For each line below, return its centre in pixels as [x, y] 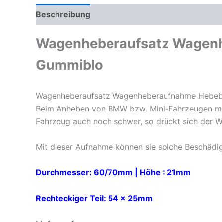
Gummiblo [69, 65]
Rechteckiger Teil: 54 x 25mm [94, 198]
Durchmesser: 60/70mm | [88, 172]
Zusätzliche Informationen [152, 15]
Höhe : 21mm [165, 172]
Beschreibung [63, 15]
